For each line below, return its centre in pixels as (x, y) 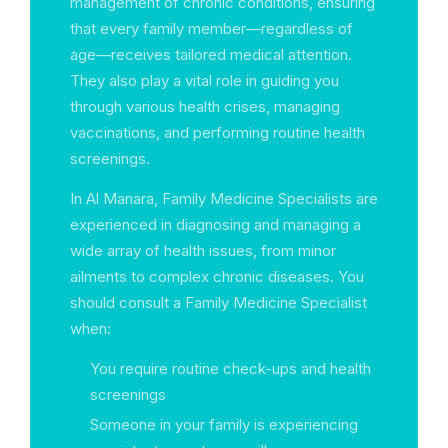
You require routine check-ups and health (230, 368)
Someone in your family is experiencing (224, 424)
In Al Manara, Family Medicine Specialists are (224, 198)
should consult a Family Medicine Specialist (218, 302)
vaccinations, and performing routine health (217, 132)
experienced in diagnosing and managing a (215, 224)
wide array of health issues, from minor (203, 250)
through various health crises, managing (205, 106)
